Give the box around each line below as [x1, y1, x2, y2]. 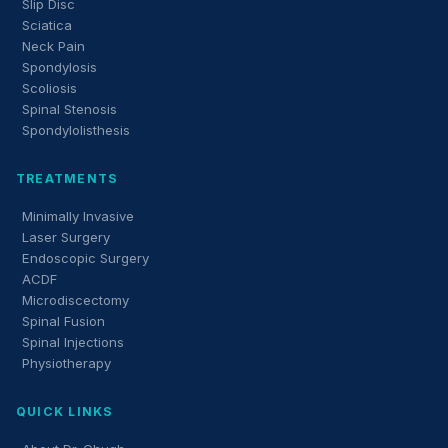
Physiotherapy [22, 354, 111, 371]
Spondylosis [22, 58, 97, 75]
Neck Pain [22, 37, 85, 54]
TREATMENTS [16, 170, 119, 186]
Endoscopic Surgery [22, 249, 149, 266]
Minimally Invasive [22, 207, 134, 224]
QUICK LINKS [16, 403, 114, 419]
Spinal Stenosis [22, 100, 117, 117]
